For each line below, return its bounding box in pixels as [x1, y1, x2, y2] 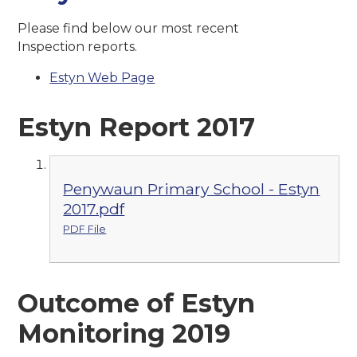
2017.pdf [63, 199, 125, 219]
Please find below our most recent [18, 21, 240, 37]
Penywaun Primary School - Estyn [63, 179, 320, 199]
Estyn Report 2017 [18, 112, 256, 143]
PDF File [63, 223, 107, 236]
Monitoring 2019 [18, 317, 231, 349]
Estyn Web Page [49, 70, 155, 86]
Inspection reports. [18, 39, 138, 55]
